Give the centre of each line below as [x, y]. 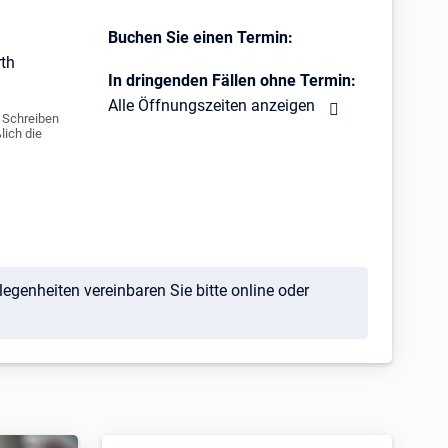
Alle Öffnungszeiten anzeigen [211, 105]
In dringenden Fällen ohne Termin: [232, 80]
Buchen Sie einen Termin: [200, 37]
